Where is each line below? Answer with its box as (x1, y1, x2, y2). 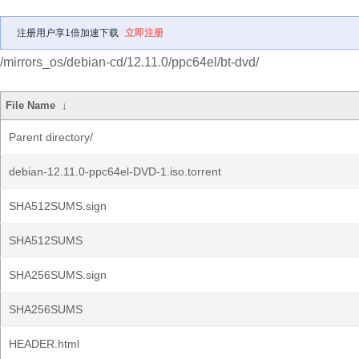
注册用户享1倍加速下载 (17, 27, 119, 38)
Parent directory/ (9, 131, 93, 143)
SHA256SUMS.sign (9, 268, 107, 281)
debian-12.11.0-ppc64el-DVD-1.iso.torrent (9, 165, 221, 178)
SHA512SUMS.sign (9, 200, 107, 212)
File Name (6, 99, 56, 111)
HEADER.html (9, 337, 79, 350)
